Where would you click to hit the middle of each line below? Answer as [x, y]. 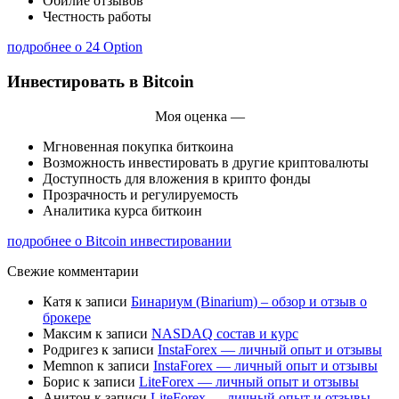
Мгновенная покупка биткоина [138, 146]
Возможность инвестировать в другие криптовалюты [206, 162]
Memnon [68, 365]
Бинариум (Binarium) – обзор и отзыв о [249, 301]
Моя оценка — [199, 116]
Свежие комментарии [73, 271]
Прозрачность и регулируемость [140, 194]
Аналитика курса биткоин [122, 210]
